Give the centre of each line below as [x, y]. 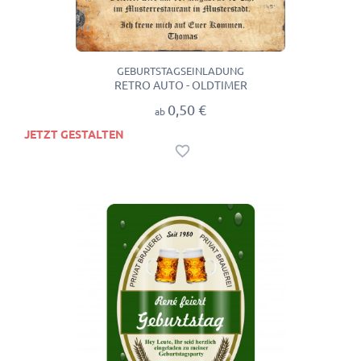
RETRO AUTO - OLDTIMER [180, 86]
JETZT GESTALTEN [74, 134]
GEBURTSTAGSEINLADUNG [180, 71]
